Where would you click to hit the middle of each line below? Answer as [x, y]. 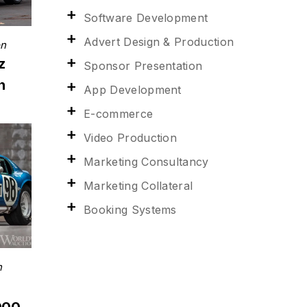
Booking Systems [130, 210]
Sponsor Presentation [143, 66]
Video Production [131, 138]
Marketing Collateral [138, 186]
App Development [133, 90]
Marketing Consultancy [146, 162]
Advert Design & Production [159, 42]
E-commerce [119, 114]
